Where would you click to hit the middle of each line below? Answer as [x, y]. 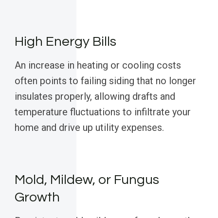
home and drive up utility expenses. [89, 128]
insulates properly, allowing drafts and [95, 97]
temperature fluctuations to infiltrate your [103, 112]
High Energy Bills [65, 42]
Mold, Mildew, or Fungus [87, 180]
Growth [37, 198]
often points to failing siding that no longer [105, 81]
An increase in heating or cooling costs [98, 65]
